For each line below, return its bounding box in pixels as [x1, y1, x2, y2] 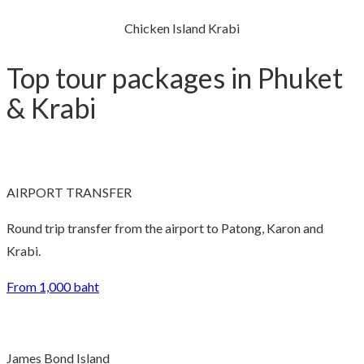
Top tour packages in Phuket [6, 61, 343, 95]
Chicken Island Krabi [124, 19, 240, 36]
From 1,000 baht [6, 279, 99, 295]
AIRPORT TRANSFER [6, 184, 132, 201]
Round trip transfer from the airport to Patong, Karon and [6, 220, 323, 236]
